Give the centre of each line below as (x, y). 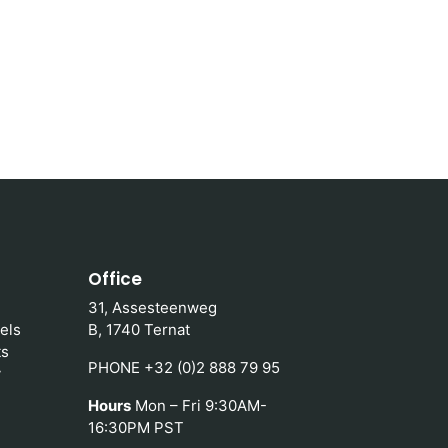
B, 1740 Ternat (138, 329)
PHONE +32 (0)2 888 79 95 (183, 367)
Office (114, 279)
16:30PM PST (135, 427)
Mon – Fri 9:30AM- (198, 405)
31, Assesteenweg (152, 307)
